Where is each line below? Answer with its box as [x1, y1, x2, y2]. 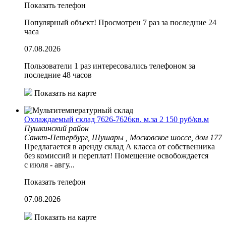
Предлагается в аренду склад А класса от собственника [24, 142, 215, 151]
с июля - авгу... [24, 160, 75, 169]
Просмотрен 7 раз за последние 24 [98, 18, 216, 27]
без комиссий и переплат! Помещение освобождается [24, 151, 208, 160]
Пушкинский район [24, 124, 89, 133]
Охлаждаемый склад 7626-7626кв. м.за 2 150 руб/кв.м [24, 115, 209, 124]
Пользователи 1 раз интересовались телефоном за [24, 61, 195, 70]
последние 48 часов [24, 70, 92, 79]
